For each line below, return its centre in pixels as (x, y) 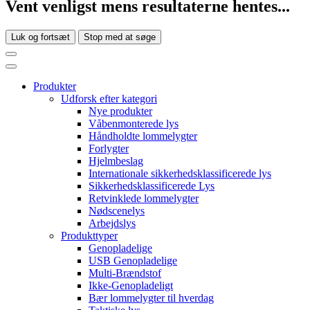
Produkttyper (89, 236)
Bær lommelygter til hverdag (151, 298)
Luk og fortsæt (40, 37)
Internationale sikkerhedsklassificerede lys (180, 174)
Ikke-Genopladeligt (131, 286)
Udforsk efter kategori (109, 99)
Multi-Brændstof (125, 273)
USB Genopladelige (133, 261)
